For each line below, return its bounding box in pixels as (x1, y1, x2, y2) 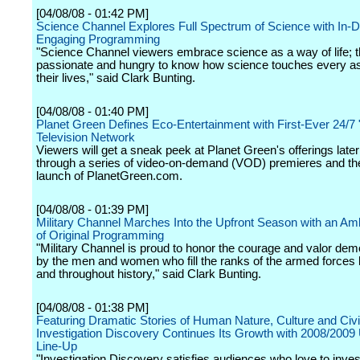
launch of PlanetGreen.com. (36, 170, 182, 182)
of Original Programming (36, 229, 164, 242)
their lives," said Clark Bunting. (36, 72, 195, 84)
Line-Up (36, 340, 77, 353)
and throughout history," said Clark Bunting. (36, 268, 261, 280)
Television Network (36, 131, 135, 144)
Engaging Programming (36, 33, 160, 46)
